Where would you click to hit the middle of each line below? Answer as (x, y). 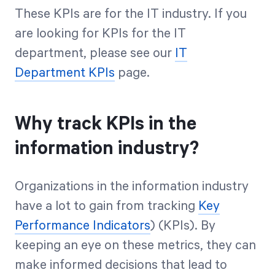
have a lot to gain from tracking (107, 206)
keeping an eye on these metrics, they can (135, 246)
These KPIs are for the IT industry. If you (131, 14)
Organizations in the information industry (132, 187)
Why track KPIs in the (106, 124)
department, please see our (95, 53)
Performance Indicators (83, 226)
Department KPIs (65, 73)
